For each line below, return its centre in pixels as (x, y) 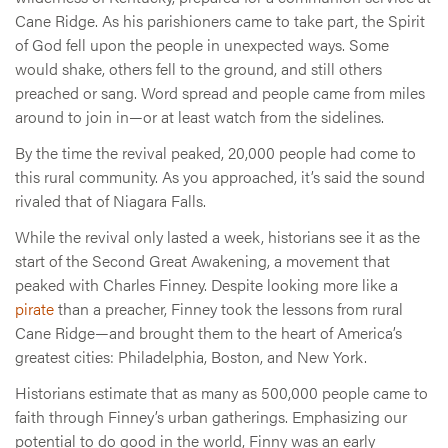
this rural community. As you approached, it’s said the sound (220, 177)
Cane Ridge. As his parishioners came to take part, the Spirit (220, 21)
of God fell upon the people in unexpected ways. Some (202, 45)
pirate (34, 309)
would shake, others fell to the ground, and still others (198, 69)
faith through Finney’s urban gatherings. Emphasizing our (211, 417)
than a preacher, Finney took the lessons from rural (228, 309)
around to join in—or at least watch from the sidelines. (199, 117)
